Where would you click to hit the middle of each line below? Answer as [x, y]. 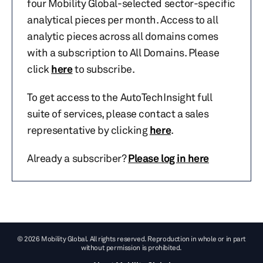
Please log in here [169, 158]
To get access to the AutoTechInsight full [120, 97]
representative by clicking [88, 130]
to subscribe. [104, 69]
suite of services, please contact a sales [118, 113]
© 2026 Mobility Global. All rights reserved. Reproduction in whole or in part [131, 239]
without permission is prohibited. [131, 247]
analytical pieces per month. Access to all [123, 19]
